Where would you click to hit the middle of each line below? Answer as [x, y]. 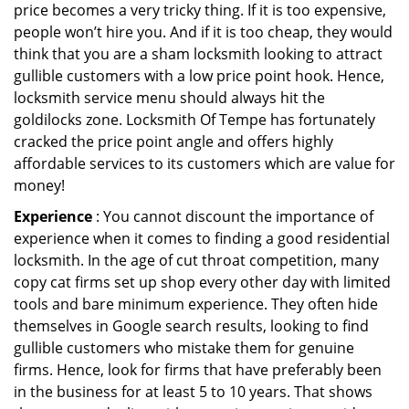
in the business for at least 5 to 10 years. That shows [193, 392]
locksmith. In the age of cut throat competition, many [196, 260]
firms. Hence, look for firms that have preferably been [198, 370]
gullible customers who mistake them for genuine [184, 348]
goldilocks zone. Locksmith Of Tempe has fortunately [194, 120]
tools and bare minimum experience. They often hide [196, 304]
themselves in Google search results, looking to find [191, 326]
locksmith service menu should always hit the [169, 98]
